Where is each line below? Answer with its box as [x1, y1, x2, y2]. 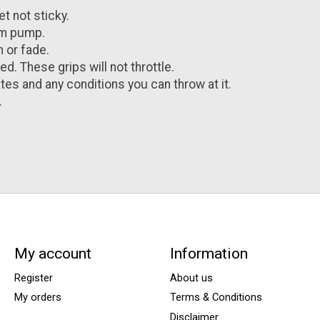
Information [169, 244, 248, 263]
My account [14, 244, 91, 263]
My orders [14, 291, 61, 304]
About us [169, 271, 213, 285]
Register [14, 271, 53, 285]
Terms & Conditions [169, 291, 262, 304]
